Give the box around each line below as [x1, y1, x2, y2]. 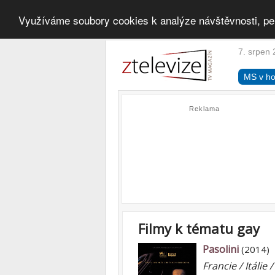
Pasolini [203, 242, 239, 256]
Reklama [189, 105, 220, 112]
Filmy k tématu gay [138, 219, 260, 238]
